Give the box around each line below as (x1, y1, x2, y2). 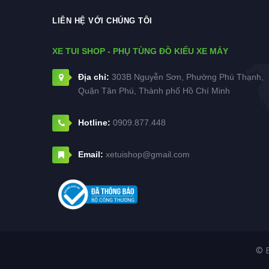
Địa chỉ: (78, 71, 109, 82)
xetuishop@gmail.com (106, 149, 190, 159)
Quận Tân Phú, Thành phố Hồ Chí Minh (78, 85, 230, 95)
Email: (78, 149, 103, 159)
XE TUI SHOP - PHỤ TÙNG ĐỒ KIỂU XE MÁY (52, 46, 228, 56)
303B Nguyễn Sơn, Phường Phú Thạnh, (109, 71, 264, 82)
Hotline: (78, 117, 110, 127)
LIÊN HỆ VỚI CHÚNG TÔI (52, 16, 153, 25)
